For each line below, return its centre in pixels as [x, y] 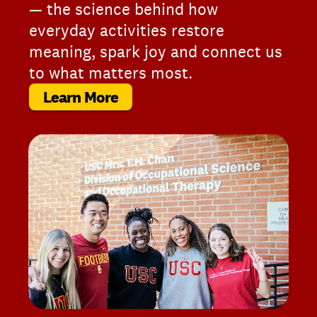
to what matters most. [111, 73]
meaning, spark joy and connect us [156, 51]
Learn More [81, 97]
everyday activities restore [127, 30]
